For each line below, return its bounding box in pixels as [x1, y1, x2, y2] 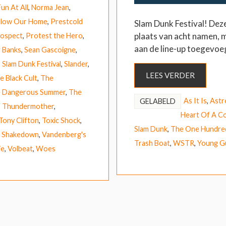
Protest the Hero [26, 31, 83, 40]
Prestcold [50, 17, 83, 26]
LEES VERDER [145, 70, 195, 80]
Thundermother [2, 101, 54, 110]
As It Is [183, 96, 207, 105]
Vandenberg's [42, 130, 86, 139]
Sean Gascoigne [24, 45, 76, 54]
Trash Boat [134, 138, 170, 147]
